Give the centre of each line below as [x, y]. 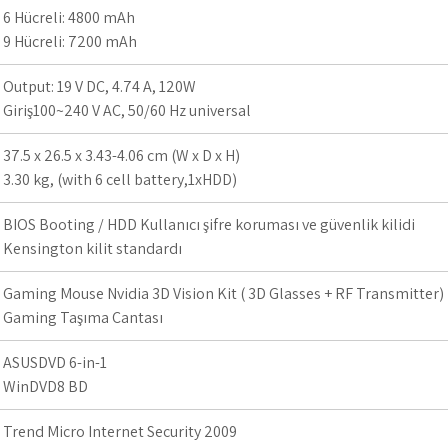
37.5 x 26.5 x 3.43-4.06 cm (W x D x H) [121, 155]
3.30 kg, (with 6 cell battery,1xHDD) [120, 179]
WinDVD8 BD [45, 386]
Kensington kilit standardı [92, 248]
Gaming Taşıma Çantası [83, 317]
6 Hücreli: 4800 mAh [69, 17]
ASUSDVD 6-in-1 [55, 362]
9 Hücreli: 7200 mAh [70, 41]
